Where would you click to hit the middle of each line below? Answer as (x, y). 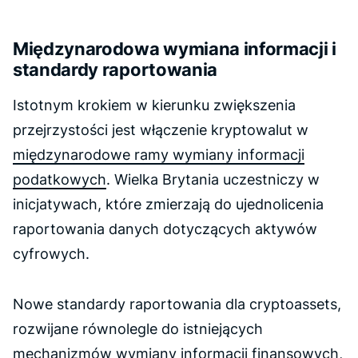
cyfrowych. (51, 254)
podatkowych (60, 179)
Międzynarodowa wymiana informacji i (175, 48)
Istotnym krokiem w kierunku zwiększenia (154, 105)
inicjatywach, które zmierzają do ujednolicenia (168, 204)
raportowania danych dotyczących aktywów (165, 229)
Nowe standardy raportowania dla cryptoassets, (177, 304)
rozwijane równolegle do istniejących (138, 329)
